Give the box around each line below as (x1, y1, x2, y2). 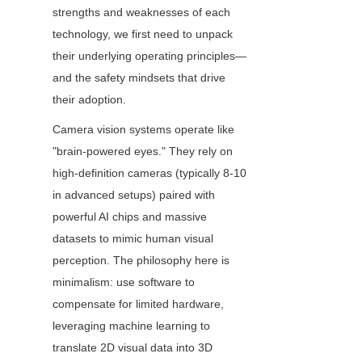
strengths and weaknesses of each (53, 6, 230, 19)
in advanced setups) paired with (53, 188, 215, 202)
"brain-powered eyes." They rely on (53, 145, 233, 158)
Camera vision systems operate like (53, 123, 234, 137)
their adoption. (53, 93, 126, 107)
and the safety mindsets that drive (53, 71, 225, 85)
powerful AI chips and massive (53, 210, 207, 224)
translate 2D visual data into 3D (53, 341, 213, 355)
